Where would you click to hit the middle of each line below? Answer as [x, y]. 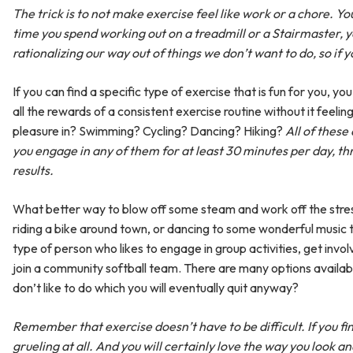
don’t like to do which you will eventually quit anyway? [156, 288]
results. [33, 170]
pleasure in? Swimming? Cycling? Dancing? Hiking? [149, 131]
